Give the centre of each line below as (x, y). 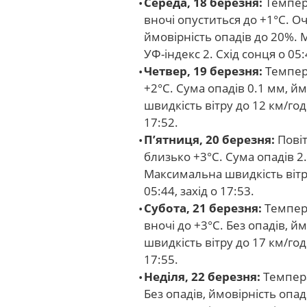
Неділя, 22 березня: (202, 277)
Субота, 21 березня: (203, 208)
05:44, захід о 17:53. (199, 191)
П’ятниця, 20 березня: (209, 139)
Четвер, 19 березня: (203, 71)
